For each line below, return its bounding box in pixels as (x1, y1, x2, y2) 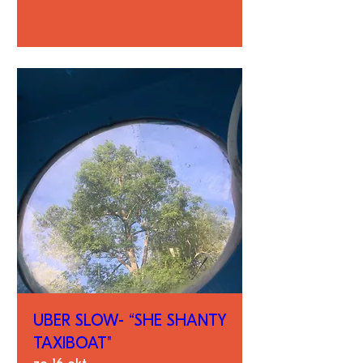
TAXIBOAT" (33, 334, 112, 352)
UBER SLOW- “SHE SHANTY (33, 311, 225, 330)
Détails (109, 6, 150, 22)
